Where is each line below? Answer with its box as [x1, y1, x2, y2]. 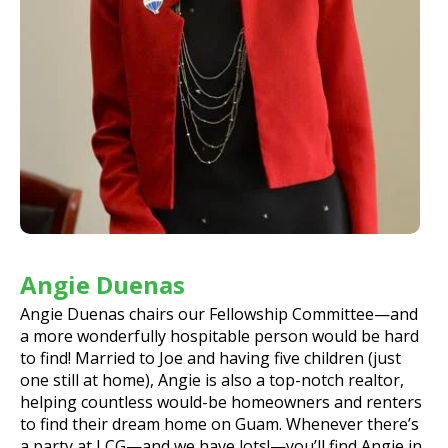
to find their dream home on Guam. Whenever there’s [20, 413, 419, 436]
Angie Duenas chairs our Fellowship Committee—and [20, 303, 418, 326]
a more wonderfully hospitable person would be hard [20, 325, 419, 348]
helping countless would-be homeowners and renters [20, 391, 422, 414]
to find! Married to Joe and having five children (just [20, 347, 401, 370]
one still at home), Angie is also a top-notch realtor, [20, 369, 404, 392]
